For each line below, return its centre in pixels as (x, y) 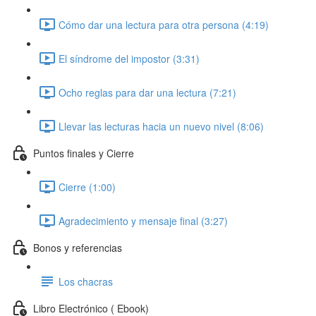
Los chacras (86, 281)
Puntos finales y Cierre (84, 153)
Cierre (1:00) (87, 187)
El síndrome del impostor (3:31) (129, 58)
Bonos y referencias (78, 247)
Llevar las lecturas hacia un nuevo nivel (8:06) (161, 126)
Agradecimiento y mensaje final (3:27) (143, 220)
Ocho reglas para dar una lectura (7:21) (147, 92)
